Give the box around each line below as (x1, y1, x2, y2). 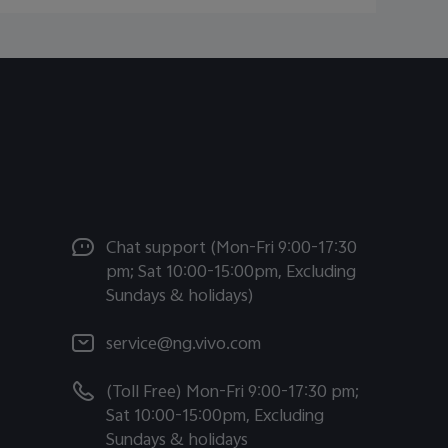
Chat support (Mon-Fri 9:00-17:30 (106, 235, 357, 264)
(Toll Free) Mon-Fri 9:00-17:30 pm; (106, 379, 359, 408)
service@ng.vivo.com (106, 331, 261, 360)
